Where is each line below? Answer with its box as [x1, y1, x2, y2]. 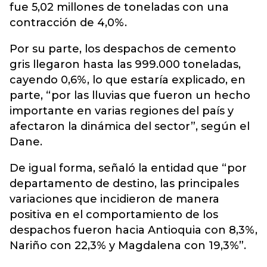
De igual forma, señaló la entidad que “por [10, 162, 247, 175]
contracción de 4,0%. [10, 16, 127, 29]
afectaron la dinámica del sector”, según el [10, 120, 250, 133]
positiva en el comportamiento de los [10, 208, 218, 221]
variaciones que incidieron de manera [10, 193, 219, 206]
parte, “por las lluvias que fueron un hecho [10, 89, 250, 102]
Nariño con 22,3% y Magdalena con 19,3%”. [10, 239, 246, 252]
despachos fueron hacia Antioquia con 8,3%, [10, 223, 257, 237]
